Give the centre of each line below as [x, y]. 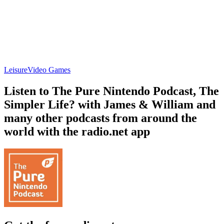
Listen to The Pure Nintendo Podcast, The [111, 91]
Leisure [16, 69]
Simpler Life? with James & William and [110, 104]
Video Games [49, 69]
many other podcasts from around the [100, 118]
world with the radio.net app [77, 131]
